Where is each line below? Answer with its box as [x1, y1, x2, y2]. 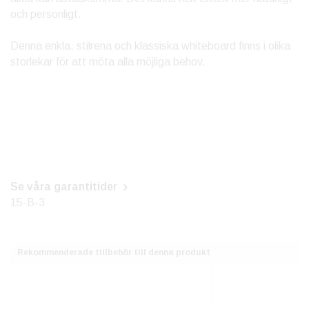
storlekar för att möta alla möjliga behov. [10, 56, 206, 68]
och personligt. [10, 8, 81, 21]
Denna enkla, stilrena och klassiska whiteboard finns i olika [10, 40, 290, 52]
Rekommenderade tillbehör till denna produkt [17, 248, 210, 258]
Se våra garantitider [10, 181, 120, 193]
